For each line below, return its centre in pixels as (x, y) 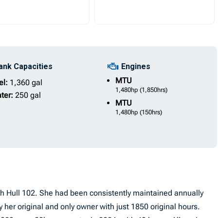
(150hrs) (151, 112)
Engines (136, 66)
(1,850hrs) (153, 90)
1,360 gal (26, 82)
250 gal (28, 95)
